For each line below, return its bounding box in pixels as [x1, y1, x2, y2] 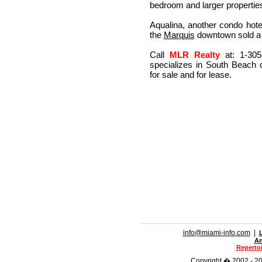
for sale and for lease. [149, 70, 232, 80]
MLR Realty [169, 50, 220, 60]
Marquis [163, 30, 195, 40]
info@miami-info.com [182, 229, 250, 237]
